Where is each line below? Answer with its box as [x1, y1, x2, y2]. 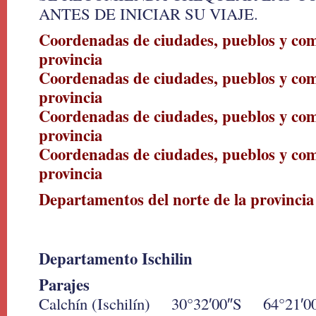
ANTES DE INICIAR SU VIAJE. [39, 3, 258, 24]
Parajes [39, 273, 90, 296]
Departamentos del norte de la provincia [39, 188, 314, 211]
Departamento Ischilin [39, 247, 193, 270]
